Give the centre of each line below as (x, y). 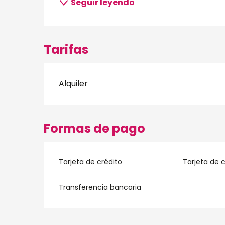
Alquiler (74, 84)
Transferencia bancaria (100, 187)
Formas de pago (95, 128)
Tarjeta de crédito (91, 162)
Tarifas (66, 49)
